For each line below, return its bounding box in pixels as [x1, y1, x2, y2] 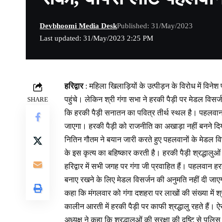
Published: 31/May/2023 [117, 22, 193, 30]
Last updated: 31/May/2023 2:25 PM [40, 34, 154, 43]
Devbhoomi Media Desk [40, 22, 117, 30]
